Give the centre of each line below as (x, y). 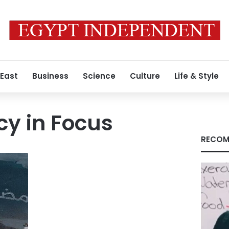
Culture (145, 76)
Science (99, 76)
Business (50, 76)
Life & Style (197, 76)
